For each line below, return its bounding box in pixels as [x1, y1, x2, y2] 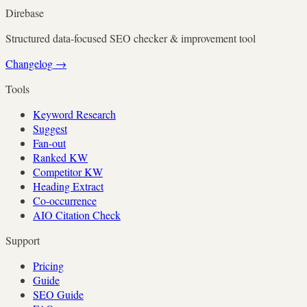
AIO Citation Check [33, 207, 121, 222]
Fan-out [33, 135, 66, 150]
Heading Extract [33, 178, 103, 193]
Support [5, 232, 40, 247]
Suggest [33, 121, 67, 136]
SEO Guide [33, 286, 84, 302]
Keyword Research [33, 106, 116, 121]
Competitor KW [33, 164, 103, 179]
